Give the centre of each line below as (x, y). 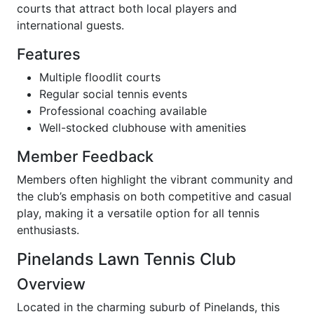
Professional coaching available (123, 111)
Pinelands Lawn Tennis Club (127, 259)
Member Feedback (85, 157)
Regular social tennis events (113, 94)
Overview (51, 284)
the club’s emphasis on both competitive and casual (154, 197)
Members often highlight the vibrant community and (155, 180)
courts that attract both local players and (127, 9)
